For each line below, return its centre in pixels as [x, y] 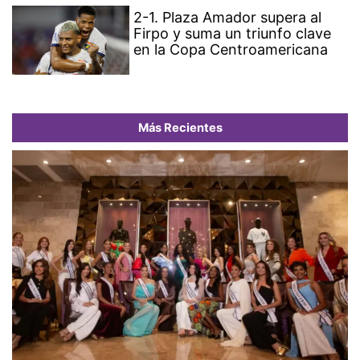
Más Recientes [180, 128]
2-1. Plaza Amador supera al [228, 18]
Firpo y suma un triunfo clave [233, 34]
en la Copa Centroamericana [231, 50]
